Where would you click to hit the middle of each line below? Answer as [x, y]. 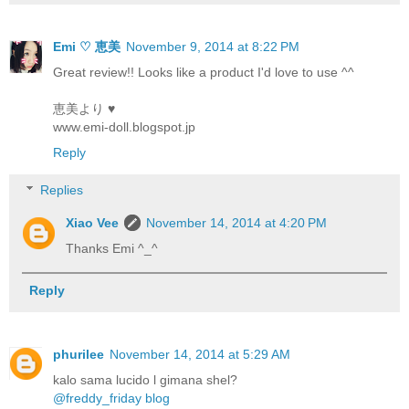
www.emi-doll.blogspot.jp [124, 126]
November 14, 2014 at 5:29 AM [200, 354]
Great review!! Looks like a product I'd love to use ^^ [204, 72]
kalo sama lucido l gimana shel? [145, 379]
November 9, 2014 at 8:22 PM [213, 46]
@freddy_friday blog [111, 398]
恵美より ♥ [84, 108]
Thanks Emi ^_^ [112, 249]
